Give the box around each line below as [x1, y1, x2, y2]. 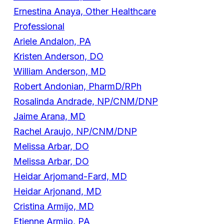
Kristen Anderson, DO [13, 51, 103, 62]
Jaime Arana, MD [13, 111, 85, 122]
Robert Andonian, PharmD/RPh [13, 81, 141, 92]
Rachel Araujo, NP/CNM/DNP [13, 126, 137, 137]
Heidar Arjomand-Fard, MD [13, 171, 127, 182]
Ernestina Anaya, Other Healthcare [13, 6, 156, 17]
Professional [13, 21, 64, 32]
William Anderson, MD [13, 66, 106, 77]
